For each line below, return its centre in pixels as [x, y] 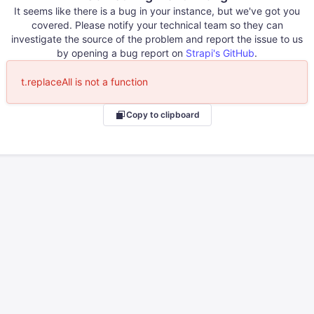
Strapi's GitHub [220, 53]
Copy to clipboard [163, 115]
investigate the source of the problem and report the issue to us [157, 39]
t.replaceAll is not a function [84, 81]
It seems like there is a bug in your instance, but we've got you [157, 11]
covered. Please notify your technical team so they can [157, 25]
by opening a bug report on [121, 53]
